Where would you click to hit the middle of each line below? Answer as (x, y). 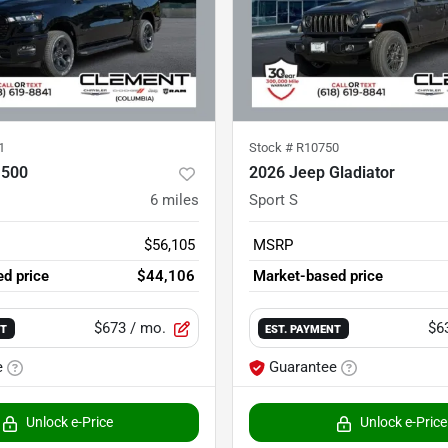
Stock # (272, 148)
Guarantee (303, 367)
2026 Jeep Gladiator (322, 173)
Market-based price (318, 276)
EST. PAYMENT (303, 329)
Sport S (273, 200)
